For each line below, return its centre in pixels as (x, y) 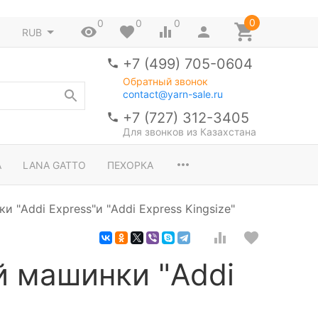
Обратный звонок (165, 81)
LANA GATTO (54, 165)
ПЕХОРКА (130, 165)
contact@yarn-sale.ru (173, 94)
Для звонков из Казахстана (190, 132)
